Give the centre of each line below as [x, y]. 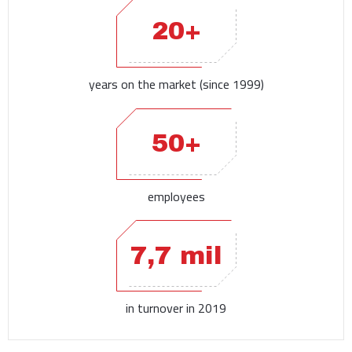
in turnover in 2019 [176, 308]
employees [176, 196]
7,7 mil [176, 256]
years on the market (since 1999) [176, 84]
